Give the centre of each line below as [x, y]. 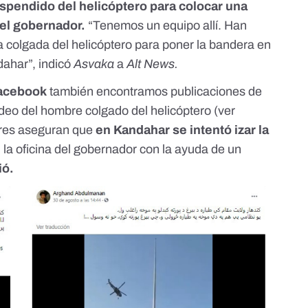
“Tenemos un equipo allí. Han [166, 26]
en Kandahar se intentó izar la [183, 130]
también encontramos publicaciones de [155, 92]
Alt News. [153, 64]
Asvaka [94, 64]
